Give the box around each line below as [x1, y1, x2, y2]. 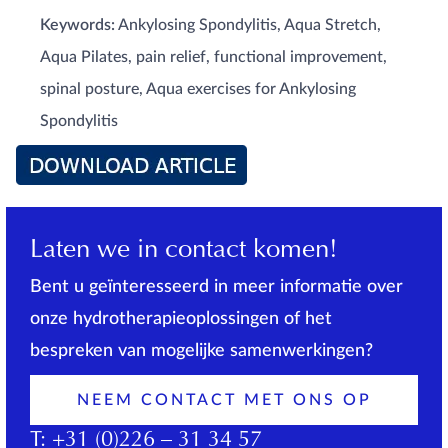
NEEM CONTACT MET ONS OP [76, 392, 372, 408]
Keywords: [40, 17, 115, 33]
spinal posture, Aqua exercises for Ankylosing [40, 81, 356, 97]
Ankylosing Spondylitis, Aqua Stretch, [115, 17, 381, 33]
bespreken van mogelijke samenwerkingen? [30, 342, 373, 360]
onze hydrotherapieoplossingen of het [30, 310, 332, 328]
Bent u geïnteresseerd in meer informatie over [30, 278, 403, 296]
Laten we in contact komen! [30, 238, 338, 264]
